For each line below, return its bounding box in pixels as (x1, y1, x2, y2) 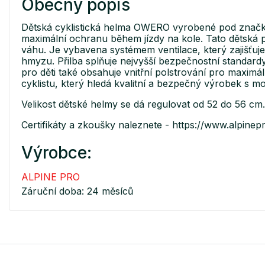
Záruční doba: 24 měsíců (21, 185, 133, 197)
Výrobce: (21, 142, 92, 163)
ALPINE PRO (21, 170, 80, 183)
